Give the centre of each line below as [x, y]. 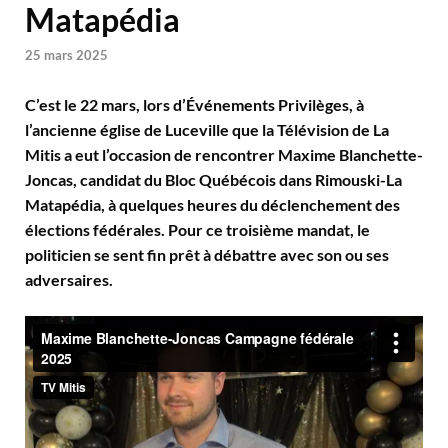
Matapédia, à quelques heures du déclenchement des [212, 204]
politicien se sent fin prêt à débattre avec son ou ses [207, 254]
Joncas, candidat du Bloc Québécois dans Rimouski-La [213, 179]
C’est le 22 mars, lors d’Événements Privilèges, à [194, 104]
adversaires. [69, 279]
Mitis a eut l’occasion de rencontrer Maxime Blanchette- [224, 154]
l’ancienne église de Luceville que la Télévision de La [207, 129]
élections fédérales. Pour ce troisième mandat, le [197, 229]
